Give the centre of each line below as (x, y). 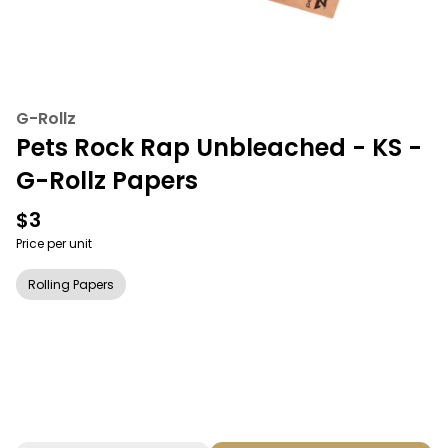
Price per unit (54, 243)
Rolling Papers (71, 284)
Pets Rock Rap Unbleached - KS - (219, 147)
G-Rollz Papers (107, 180)
